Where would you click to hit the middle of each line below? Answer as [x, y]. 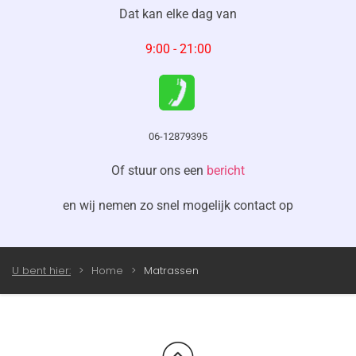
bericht [226, 170]
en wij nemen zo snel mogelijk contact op [178, 205]
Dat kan [143, 14]
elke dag [190, 14]
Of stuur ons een [159, 170]
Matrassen [171, 271]
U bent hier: [41, 271]
